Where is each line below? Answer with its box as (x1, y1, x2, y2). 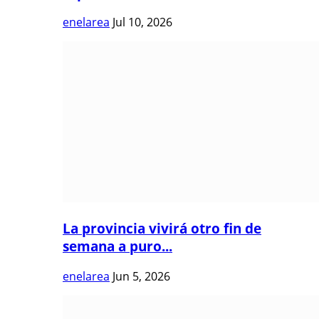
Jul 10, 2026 (113, 14, 172, 31)
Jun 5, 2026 (113, 268, 170, 284)
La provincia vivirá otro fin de (63, 219, 261, 238)
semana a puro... (63, 237, 172, 256)
